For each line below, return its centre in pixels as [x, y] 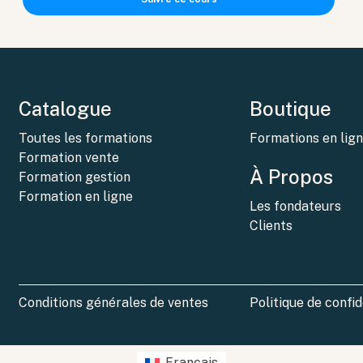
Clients [271, 226]
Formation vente [69, 158]
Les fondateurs [295, 207]
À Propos [291, 177]
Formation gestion [75, 177]
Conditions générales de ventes [114, 303]
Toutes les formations [86, 139]
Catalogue [66, 109]
